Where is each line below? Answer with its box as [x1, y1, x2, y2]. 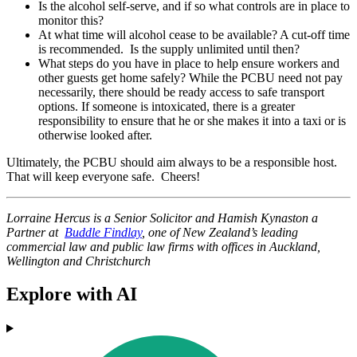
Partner [6, 225, 49, 239]
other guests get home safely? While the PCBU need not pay [38, 70, 343, 84]
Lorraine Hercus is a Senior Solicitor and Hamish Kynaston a [6, 210, 318, 225]
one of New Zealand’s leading [148, 225, 298, 239]
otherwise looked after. [38, 127, 152, 142]
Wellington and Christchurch [6, 253, 151, 268]
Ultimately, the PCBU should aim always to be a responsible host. [6, 155, 340, 169]
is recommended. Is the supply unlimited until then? [38, 41, 300, 56]
